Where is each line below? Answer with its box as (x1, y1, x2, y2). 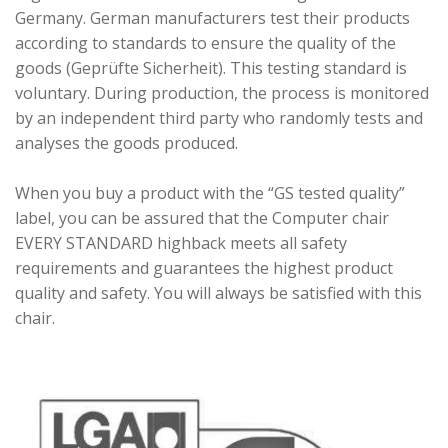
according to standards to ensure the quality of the (15, 31, 396, 54)
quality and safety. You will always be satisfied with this (15, 281, 422, 304)
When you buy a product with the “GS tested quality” (15, 181, 405, 204)
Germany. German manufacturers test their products (15, 6, 410, 29)
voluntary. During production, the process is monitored (15, 81, 429, 104)
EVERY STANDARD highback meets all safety (15, 231, 347, 254)
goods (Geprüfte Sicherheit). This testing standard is (15, 56, 407, 79)
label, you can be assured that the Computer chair (15, 206, 389, 229)
